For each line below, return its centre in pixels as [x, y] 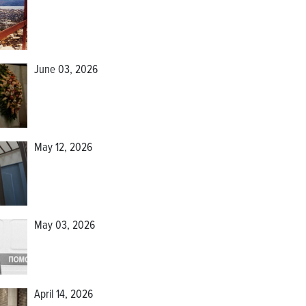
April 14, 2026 [63, 295]
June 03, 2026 [66, 71]
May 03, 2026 [64, 226]
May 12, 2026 [63, 149]
